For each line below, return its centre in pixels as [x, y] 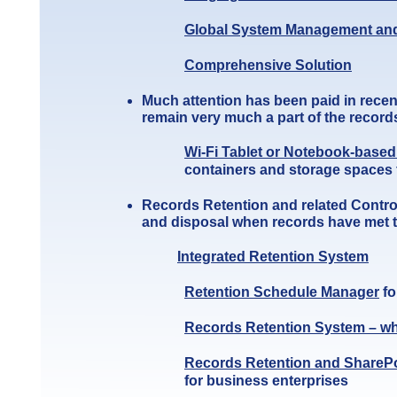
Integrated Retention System [273, 257]
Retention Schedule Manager [282, 292]
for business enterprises [266, 381]
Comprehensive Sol [251, 65]
